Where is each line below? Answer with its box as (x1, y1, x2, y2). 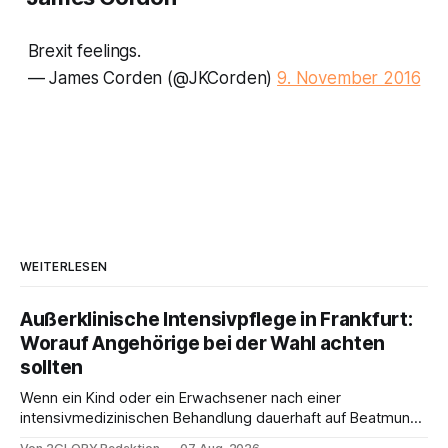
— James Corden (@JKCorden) (27, 67, 278, 88)
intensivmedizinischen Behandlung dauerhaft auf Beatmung (20, 408, 419, 427)
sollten (20, 355, 84, 379)
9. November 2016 (277, 67, 421, 88)
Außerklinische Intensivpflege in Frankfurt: (20, 307, 413, 331)
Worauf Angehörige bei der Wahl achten (20, 331, 386, 355)
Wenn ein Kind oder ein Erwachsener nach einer (20, 388, 341, 407)
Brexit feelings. (27, 40, 141, 61)
